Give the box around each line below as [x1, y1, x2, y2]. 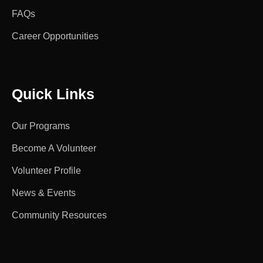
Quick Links [12, 85, 95, 102]
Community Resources [12, 210, 107, 220]
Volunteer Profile [12, 165, 81, 176]
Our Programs [12, 120, 70, 131]
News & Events [12, 187, 76, 198]
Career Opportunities [12, 31, 99, 41]
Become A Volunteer [12, 143, 96, 153]
